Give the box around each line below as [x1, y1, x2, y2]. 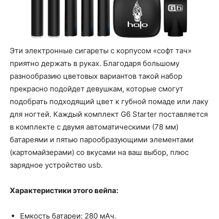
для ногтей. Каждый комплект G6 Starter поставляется [10, 109, 208, 119]
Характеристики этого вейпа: [10, 185, 118, 195]
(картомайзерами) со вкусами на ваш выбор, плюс [10, 147, 189, 157]
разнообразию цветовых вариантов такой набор [10, 71, 182, 81]
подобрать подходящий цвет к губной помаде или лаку [10, 96, 208, 106]
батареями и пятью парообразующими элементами [10, 134, 194, 144]
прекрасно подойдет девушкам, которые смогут [10, 84, 183, 93]
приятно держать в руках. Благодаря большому [10, 58, 179, 68]
